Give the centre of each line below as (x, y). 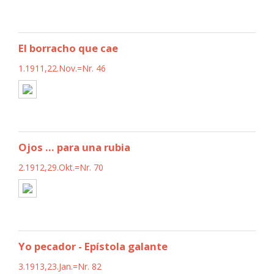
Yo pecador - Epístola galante (93, 246)
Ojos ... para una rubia (74, 147)
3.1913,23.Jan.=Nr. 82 (60, 266)
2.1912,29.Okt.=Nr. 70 (61, 167)
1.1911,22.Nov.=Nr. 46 (62, 68)
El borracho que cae (68, 48)
